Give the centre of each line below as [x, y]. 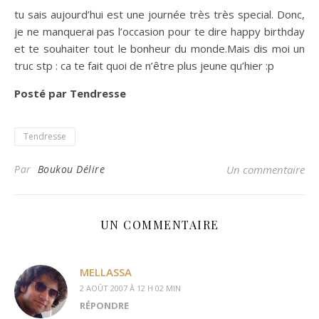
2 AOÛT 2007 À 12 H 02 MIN [130, 288]
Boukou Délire [71, 169]
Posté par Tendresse [70, 93]
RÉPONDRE [104, 305]
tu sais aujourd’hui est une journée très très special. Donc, [159, 14]
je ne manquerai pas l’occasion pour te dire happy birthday [159, 31]
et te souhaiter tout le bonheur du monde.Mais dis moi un [159, 48]
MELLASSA [106, 272]
